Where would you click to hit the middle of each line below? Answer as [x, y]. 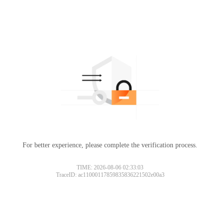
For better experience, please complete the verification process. [110, 145]
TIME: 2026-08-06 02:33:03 [110, 167]
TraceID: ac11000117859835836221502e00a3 [110, 175]
